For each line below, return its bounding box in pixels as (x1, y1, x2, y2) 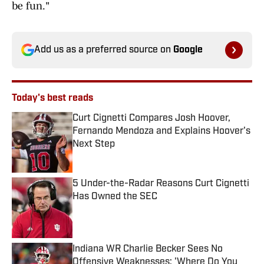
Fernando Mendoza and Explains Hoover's (72, 127, 250, 137)
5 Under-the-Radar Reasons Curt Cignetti (72, 179, 249, 189)
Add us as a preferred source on (34, 45, 173, 55)
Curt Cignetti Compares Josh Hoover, (72, 114, 230, 124)
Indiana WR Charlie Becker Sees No (72, 245, 223, 255)
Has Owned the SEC (72, 192, 157, 202)
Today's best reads (12, 94, 93, 104)
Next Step (72, 140, 115, 150)
